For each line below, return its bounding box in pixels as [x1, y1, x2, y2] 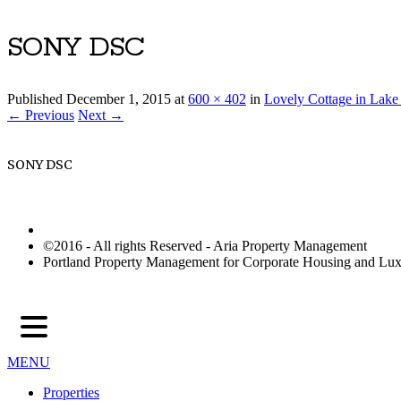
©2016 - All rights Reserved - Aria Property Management [43, 238, 367, 254]
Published [7, 91, 66, 107]
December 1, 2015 [66, 91, 171, 107]
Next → [78, 107, 124, 124]
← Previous [7, 107, 74, 124]
